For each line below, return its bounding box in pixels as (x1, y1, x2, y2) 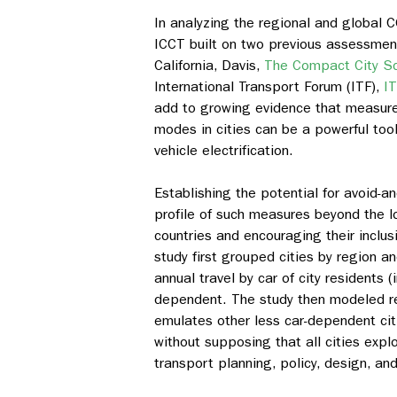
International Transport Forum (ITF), (154, 78, 384, 96)
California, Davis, (154, 57, 264, 74)
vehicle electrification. (154, 142, 293, 160)
